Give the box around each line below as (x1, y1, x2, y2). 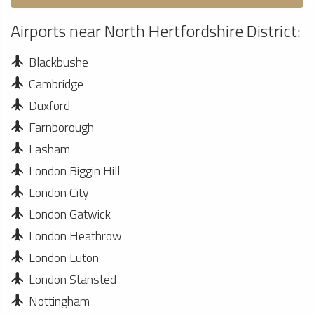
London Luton (29, 248, 99, 267)
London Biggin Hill (29, 161, 120, 180)
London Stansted (29, 270, 116, 289)
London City (29, 183, 89, 202)
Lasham (29, 139, 70, 158)
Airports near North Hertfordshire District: (11, 18, 301, 43)
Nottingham (29, 292, 90, 310)
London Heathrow (29, 226, 122, 245)
